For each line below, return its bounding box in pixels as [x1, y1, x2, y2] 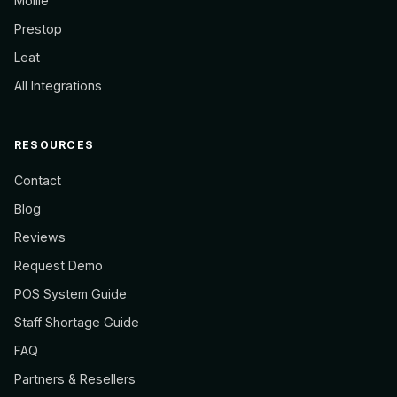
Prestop [14, 21, 62, 36]
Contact [14, 173, 61, 188]
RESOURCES [14, 138, 95, 152]
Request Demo [14, 258, 103, 273]
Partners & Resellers [14, 371, 136, 386]
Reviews [14, 230, 66, 245]
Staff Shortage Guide [14, 315, 139, 330]
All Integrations [14, 78, 102, 93]
